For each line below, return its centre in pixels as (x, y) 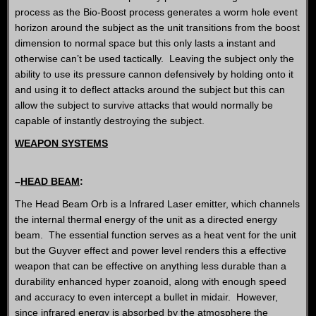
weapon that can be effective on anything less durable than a (151, 266)
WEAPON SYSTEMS (61, 143)
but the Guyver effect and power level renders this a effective (151, 250)
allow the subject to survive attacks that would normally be (144, 105)
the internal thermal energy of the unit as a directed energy (146, 219)
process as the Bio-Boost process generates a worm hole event (156, 12)
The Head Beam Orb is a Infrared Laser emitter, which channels (157, 204)
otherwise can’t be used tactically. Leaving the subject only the (154, 59)
